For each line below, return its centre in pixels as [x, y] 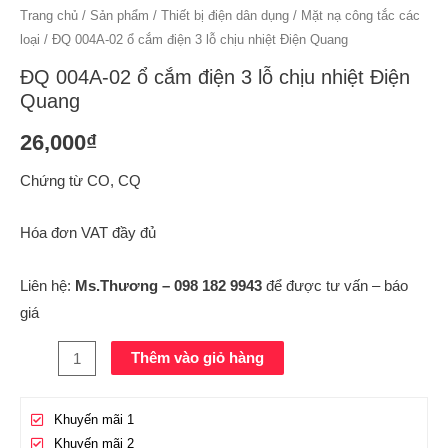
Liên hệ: [47, 285]
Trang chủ [49, 15]
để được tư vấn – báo [337, 285]
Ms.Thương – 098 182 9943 [170, 285]
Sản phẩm [119, 15]
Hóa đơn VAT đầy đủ [88, 233]
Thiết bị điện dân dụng [225, 15]
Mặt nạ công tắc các [360, 15]
